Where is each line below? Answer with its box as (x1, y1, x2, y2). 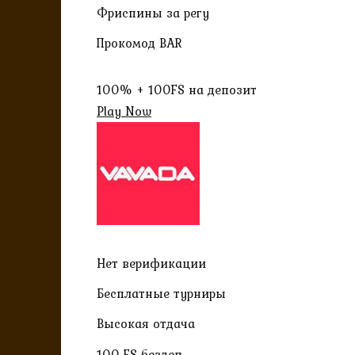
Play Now (97, 101, 151, 120)
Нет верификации (97, 254, 206, 273)
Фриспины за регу (97, 2, 209, 22)
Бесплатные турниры (97, 284, 226, 303)
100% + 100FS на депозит (97, 79, 257, 99)
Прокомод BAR (97, 32, 182, 52)
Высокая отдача (97, 314, 195, 334)
